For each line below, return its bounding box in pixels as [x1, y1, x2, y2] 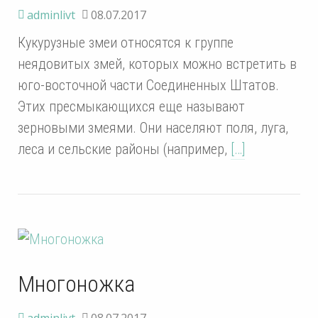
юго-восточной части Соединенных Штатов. [18, 76, 279, 94]
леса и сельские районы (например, [18, 140, 231, 158]
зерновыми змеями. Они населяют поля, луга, [18, 119, 288, 136]
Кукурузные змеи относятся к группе [18, 33, 234, 51]
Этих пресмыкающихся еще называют [18, 97, 245, 115]
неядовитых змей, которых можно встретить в [18, 55, 297, 72]
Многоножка [18, 270, 135, 297]
